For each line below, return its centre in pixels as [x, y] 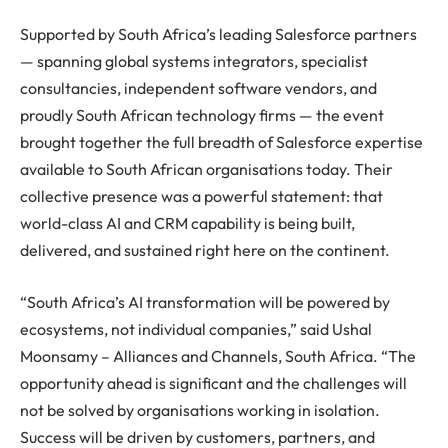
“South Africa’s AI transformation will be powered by [205, 301]
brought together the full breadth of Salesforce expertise [221, 142]
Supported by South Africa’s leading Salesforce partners [218, 34]
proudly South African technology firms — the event [202, 115]
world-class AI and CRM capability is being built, [187, 223]
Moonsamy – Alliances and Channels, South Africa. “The [218, 355]
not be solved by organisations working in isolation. [200, 409]
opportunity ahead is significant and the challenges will [213, 382]
